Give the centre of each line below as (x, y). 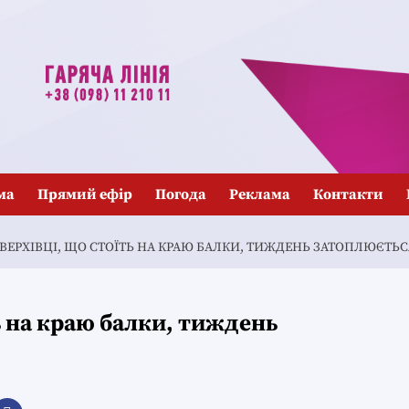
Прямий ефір (85, 194)
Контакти (348, 194)
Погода (181, 194)
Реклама (260, 194)
